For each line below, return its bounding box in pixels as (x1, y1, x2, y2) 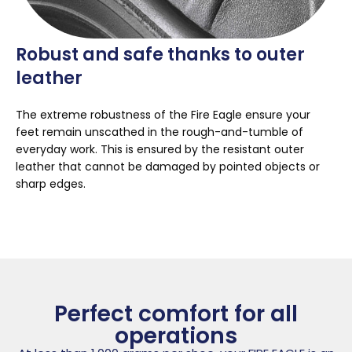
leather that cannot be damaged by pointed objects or (16, 159, 320, 175)
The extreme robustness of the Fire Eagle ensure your (16, 107, 310, 123)
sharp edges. (16, 176, 86, 192)
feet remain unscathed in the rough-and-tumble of (16, 124, 303, 141)
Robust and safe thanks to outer (16, 42, 305, 68)
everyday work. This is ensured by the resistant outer (16, 141, 304, 158)
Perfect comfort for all (54, 299, 298, 330)
